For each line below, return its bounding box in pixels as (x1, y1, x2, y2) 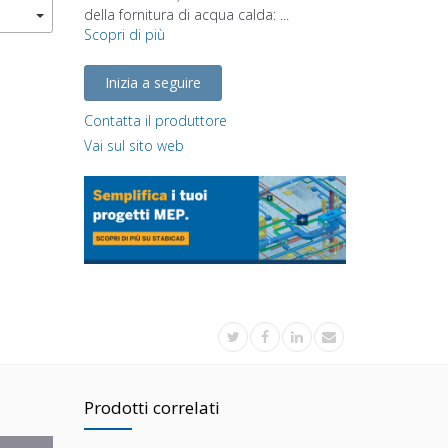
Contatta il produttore (83, 111, 227, 131)
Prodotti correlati (83, 395, 220, 419)
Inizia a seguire (104, 73, 201, 93)
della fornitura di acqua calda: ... (83, 5, 289, 25)
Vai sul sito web (83, 136, 184, 156)
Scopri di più (83, 25, 165, 45)
